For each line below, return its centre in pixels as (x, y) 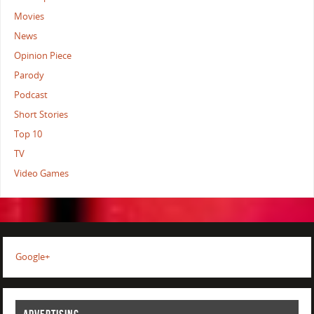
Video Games (42, 174)
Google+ (32, 257)
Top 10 (28, 135)
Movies (29, 17)
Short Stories (41, 115)
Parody (29, 76)
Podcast (31, 95)
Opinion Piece (43, 56)
